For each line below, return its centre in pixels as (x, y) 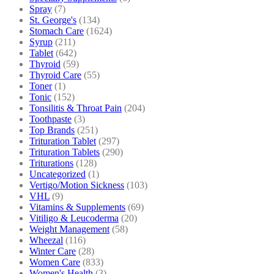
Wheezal (46, 240)
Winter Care (53, 251)
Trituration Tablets (65, 152)
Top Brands (52, 130)
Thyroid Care (55, 75)
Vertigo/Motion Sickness (77, 185)
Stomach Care (57, 31)
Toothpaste (50, 119)
